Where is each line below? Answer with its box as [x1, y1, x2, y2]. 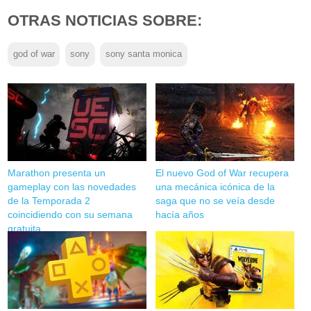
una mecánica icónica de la [155, 180, 275, 192]
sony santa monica [106, 49, 183, 60]
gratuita [8, 222, 42, 234]
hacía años [155, 208, 204, 220]
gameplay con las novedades [8, 180, 137, 192]
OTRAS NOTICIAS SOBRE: [8, 12, 203, 30]
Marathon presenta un [8, 167, 106, 178]
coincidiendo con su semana [8, 208, 133, 220]
